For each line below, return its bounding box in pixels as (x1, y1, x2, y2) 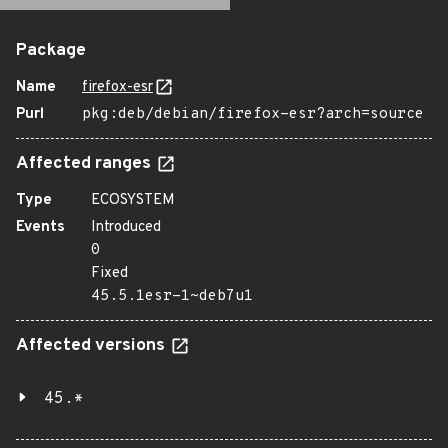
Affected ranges (16, 153, 155, 175)
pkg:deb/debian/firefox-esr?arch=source (82, 105, 424, 124)
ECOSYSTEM (91, 191, 175, 210)
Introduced (91, 218, 161, 237)
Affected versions (16, 335, 169, 357)
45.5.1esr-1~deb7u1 (91, 287, 253, 306)
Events (16, 218, 65, 237)
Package (16, 40, 86, 62)
